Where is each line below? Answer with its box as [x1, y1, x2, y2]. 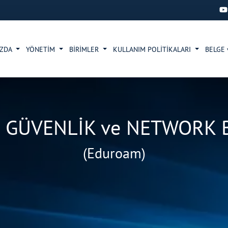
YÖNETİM [26, 45, 58, 54]
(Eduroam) [82, 144, 146, 162]
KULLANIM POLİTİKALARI [113, 45, 193, 54]
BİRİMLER [69, 45, 101, 54]
